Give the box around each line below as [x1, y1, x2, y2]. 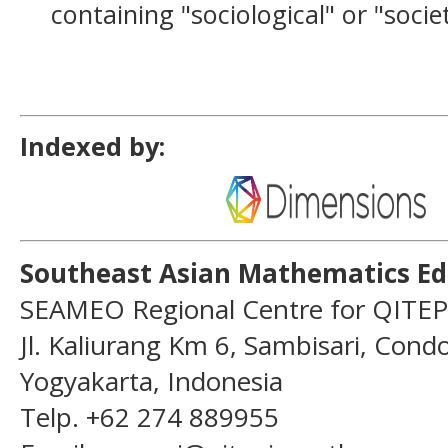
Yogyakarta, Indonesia [20, 362, 283, 399]
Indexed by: [20, 129, 165, 164]
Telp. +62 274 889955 [20, 398, 279, 435]
